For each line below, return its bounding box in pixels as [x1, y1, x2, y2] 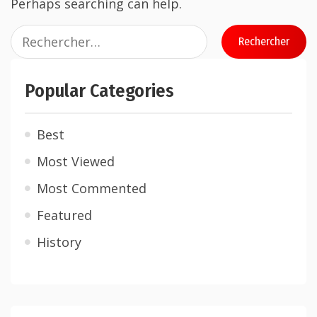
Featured [37, 207, 92, 224]
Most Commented [37, 180, 146, 197]
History [37, 234, 81, 250]
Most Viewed [37, 153, 115, 170]
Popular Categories [25, 80, 174, 102]
